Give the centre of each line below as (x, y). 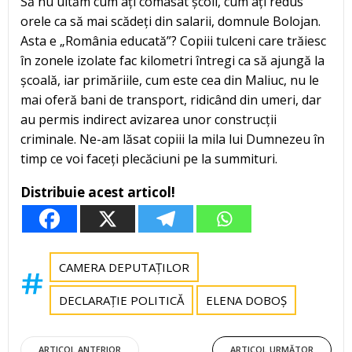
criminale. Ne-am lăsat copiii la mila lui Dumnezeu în (172, 139)
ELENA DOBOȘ (246, 300)
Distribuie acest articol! (98, 192)
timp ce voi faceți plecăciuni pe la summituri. (149, 158)
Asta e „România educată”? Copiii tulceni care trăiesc (173, 40)
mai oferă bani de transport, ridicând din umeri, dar (171, 99)
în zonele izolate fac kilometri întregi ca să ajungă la (172, 60)
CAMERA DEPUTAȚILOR (124, 267)
